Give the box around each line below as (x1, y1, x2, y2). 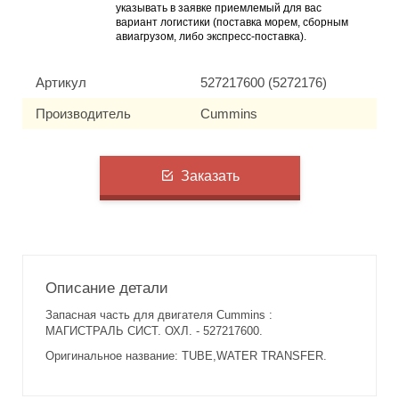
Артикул (36, 75, 86, 91)
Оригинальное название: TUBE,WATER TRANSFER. (45, 349, 327, 363)
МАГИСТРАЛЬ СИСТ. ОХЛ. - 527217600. (45, 324, 263, 338)
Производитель (36, 106, 131, 122)
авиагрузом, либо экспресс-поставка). (116, 30, 306, 44)
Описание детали (45, 280, 168, 297)
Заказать (180, 167, 240, 183)
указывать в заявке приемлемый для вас (116, 2, 322, 15)
